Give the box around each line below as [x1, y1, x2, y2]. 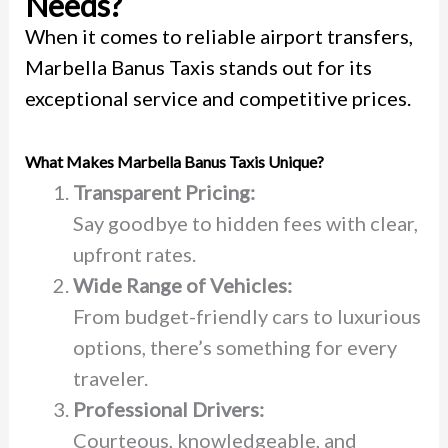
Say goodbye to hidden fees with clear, [72, 210, 418, 235]
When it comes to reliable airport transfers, [24, 23, 413, 48]
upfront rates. [72, 241, 196, 266]
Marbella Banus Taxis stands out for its [24, 54, 372, 79]
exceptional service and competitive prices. [24, 85, 411, 110]
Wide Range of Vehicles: [72, 272, 292, 297]
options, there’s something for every [72, 334, 397, 359]
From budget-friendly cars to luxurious [72, 303, 421, 328]
